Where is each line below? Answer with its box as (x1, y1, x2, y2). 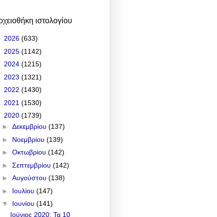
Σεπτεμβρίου (12, 161, 53, 169)
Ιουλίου (12, 186, 36, 195)
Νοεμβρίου (12, 135, 46, 143)
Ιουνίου (12, 200, 36, 208)
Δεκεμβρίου (12, 123, 48, 131)
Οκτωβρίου (12, 148, 48, 156)
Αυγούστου (12, 174, 48, 182)
